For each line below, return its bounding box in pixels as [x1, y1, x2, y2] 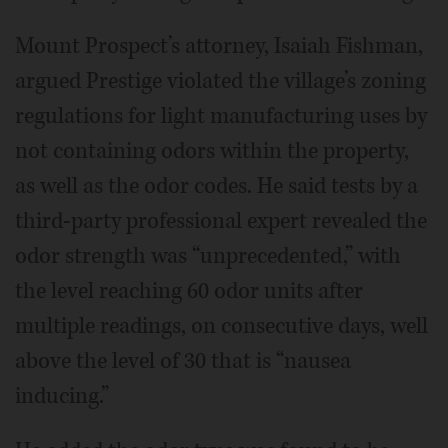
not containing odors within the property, [15, 135, 409, 166]
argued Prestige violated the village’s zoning [15, 65, 426, 96]
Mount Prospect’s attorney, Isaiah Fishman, [15, 30, 423, 61]
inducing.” [15, 380, 109, 411]
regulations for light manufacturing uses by [15, 100, 427, 131]
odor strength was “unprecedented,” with [15, 240, 401, 271]
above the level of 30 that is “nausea [15, 345, 351, 376]
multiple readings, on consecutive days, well [15, 310, 428, 341]
